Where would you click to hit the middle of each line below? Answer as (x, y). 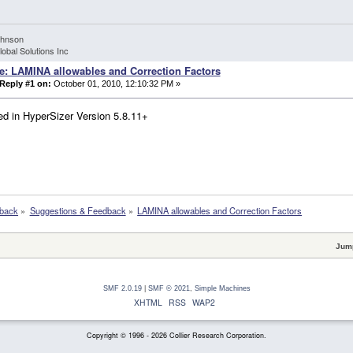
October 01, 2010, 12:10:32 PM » (115, 84)
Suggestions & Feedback (78, 211)
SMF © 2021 (169, 289)
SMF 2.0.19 (122, 289)
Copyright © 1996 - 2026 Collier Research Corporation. (176, 336)
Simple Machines (222, 289)
